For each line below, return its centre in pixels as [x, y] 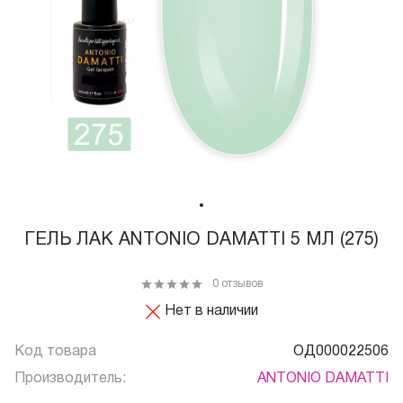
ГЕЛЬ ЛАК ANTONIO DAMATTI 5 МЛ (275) [201, 241]
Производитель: [70, 379]
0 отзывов [237, 284]
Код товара [55, 352]
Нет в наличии [211, 312]
